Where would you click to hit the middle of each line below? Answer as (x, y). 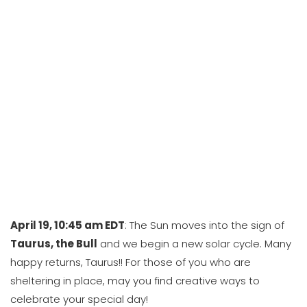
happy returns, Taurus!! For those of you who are (131, 262)
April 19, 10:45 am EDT (67, 225)
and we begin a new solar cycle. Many (194, 244)
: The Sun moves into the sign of (205, 225)
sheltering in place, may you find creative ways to (135, 281)
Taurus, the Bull (54, 244)
